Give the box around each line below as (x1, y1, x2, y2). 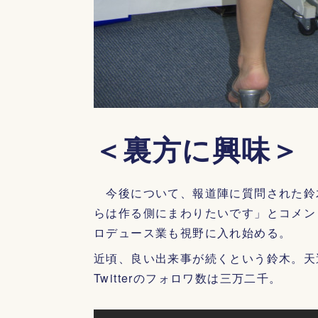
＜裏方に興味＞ (94, 128, 300, 169)
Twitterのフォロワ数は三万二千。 (94, 270, 282, 286)
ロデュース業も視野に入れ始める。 (94, 224, 292, 241)
